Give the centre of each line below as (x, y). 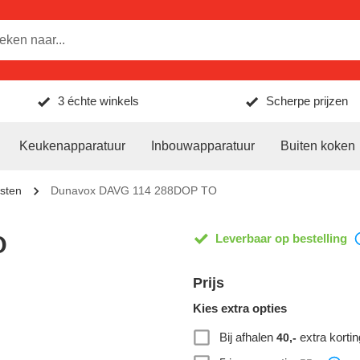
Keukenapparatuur (72, 146)
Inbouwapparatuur (203, 146)
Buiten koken (318, 146)
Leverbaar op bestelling (281, 238)
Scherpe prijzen (307, 101)
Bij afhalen (247, 337)
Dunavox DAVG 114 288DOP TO (134, 190)
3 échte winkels (99, 101)
